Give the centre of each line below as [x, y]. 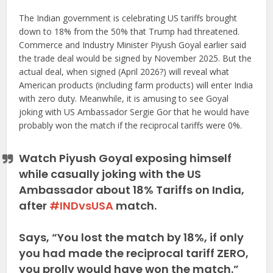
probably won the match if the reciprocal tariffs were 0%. [131, 125]
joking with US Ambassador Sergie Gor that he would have [134, 112]
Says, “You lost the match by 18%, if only [132, 237]
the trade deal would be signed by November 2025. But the [136, 58]
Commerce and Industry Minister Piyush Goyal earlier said [133, 44]
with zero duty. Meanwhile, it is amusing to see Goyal [124, 98]
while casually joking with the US [110, 174]
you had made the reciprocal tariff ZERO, [134, 253]
